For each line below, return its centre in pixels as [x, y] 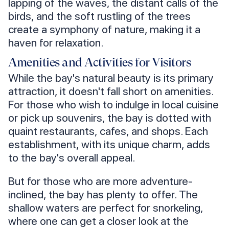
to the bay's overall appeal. [72, 158]
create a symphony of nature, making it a [104, 29]
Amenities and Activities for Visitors [100, 63]
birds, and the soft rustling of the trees [99, 16]
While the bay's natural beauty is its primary [111, 78]
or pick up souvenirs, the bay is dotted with [110, 118]
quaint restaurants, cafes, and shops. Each [108, 131]
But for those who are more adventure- [100, 181]
